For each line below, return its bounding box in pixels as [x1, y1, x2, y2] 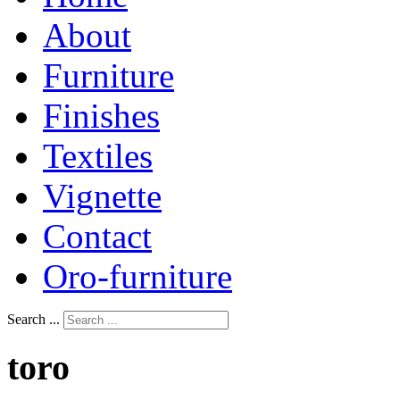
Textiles [43, 136, 153, 175]
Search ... [7, 311, 60, 327]
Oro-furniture [43, 256, 232, 296]
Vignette [43, 176, 162, 215]
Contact [43, 216, 152, 255]
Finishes [43, 96, 160, 135]
